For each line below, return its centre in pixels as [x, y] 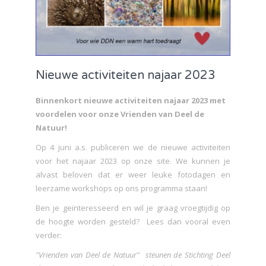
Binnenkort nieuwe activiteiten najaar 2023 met [131, 100]
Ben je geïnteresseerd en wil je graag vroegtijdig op [133, 208]
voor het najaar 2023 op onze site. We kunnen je [133, 161]
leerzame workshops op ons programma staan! [121, 188]
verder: [49, 235]
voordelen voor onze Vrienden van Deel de [120, 114]
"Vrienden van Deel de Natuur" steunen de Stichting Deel [133, 254]
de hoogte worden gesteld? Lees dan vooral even [133, 221]
